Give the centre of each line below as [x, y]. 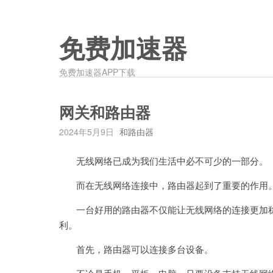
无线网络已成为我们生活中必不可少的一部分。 [164, 161]
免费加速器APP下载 [97, 72]
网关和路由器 [105, 113]
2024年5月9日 [87, 132]
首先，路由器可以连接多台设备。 [136, 249]
